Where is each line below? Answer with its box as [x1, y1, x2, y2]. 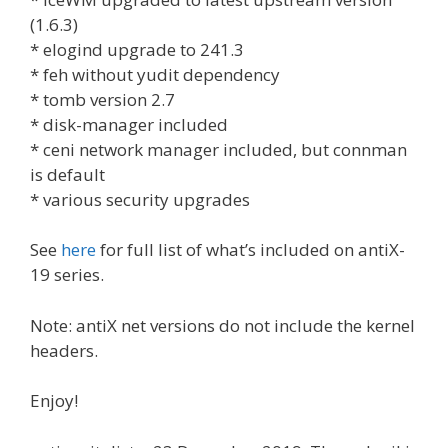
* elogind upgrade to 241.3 [30, 37, 244, 61]
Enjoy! [30, 389, 78, 412]
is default [30, 162, 105, 186]
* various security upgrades [30, 187, 250, 211]
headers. [30, 338, 98, 362]
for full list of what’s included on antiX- [96, 238, 405, 261]
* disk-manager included [30, 112, 228, 136]
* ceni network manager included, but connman [30, 137, 407, 161]
